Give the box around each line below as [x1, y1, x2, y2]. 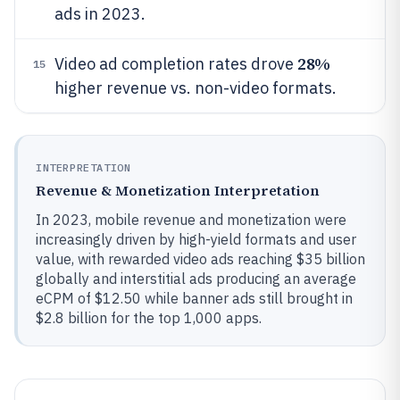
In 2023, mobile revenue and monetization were [36, 211, 346, 229]
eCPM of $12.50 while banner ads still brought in [36, 289, 353, 307]
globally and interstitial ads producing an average [36, 270, 356, 287]
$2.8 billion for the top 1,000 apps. [36, 309, 262, 327]
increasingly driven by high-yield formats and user [36, 230, 356, 248]
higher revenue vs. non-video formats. [54, 78, 337, 98]
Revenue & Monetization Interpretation [36, 180, 320, 200]
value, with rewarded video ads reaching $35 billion [36, 250, 365, 268]
